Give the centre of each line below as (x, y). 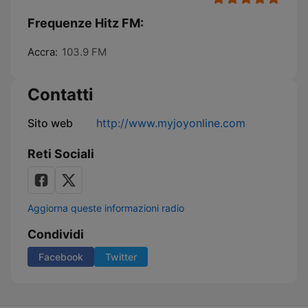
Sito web (50, 123)
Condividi (56, 234)
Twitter (121, 257)
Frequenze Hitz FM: (86, 23)
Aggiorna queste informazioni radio (106, 208)
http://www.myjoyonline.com (171, 123)
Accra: (43, 52)
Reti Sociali (61, 154)
